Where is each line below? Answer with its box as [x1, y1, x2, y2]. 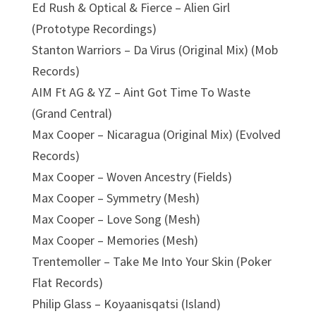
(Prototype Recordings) [31, 20, 157, 37]
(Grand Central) [31, 104, 112, 121]
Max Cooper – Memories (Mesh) [31, 231, 198, 248]
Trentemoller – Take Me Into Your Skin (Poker [31, 253, 272, 269]
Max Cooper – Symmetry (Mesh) [31, 189, 200, 206]
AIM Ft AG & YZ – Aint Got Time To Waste [31, 83, 250, 100]
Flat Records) [31, 274, 103, 291]
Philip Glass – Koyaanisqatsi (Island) [31, 295, 221, 312]
